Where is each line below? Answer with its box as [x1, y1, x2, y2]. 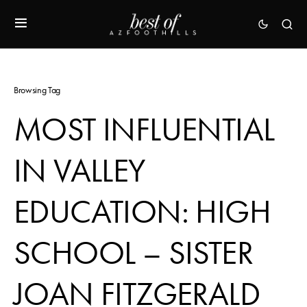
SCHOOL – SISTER [14, 234, 253, 272]
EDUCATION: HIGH [14, 193, 271, 231]
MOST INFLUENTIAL [14, 110, 275, 149]
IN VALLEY [14, 151, 145, 190]
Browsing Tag [14, 84, 60, 96]
